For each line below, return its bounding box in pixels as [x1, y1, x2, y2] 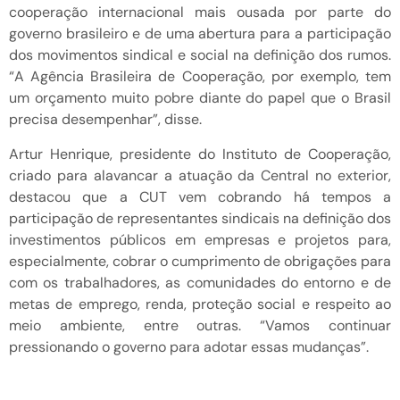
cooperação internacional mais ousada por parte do [9, 3, 391, 22]
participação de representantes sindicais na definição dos [9, 208, 391, 228]
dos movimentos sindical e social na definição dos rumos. [9, 46, 391, 65]
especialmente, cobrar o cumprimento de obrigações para [9, 251, 391, 271]
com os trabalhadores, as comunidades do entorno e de [9, 272, 391, 292]
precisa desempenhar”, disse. [9, 110, 202, 129]
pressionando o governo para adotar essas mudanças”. [9, 337, 369, 356]
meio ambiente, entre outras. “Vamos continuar [9, 315, 391, 335]
